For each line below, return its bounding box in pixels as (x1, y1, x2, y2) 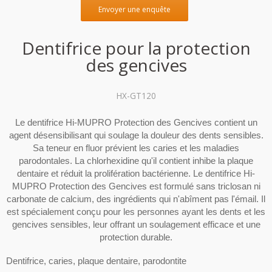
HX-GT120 (116, 89, 156, 101)
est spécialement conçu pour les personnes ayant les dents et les (7, 206, 265, 217)
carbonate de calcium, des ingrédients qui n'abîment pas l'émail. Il (7, 193, 265, 204)
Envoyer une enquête (98, 4, 171, 15)
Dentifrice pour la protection (21, 36, 251, 59)
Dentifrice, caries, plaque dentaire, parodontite (6, 255, 186, 266)
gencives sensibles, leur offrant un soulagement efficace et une (12, 219, 260, 229)
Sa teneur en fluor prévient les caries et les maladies (33, 142, 239, 153)
